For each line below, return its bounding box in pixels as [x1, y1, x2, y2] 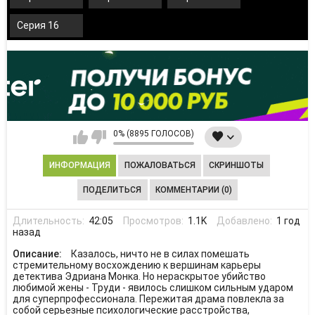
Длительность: [12, 214, 86, 226]
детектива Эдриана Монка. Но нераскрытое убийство [12, 271, 266, 282]
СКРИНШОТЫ [209, 160, 264, 171]
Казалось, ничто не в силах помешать [70, 248, 250, 259]
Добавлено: [217, 214, 275, 226]
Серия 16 [17, 20, 59, 32]
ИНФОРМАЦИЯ [49, 160, 110, 171]
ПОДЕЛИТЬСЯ [83, 184, 142, 195]
